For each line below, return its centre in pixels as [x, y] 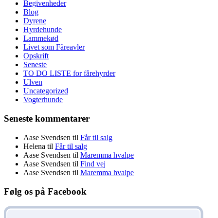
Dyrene [35, 21]
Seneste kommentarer [47, 119]
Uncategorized [46, 91]
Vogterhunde [43, 100]
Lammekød [41, 38]
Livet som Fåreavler [54, 47]
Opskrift [36, 56]
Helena [34, 146]
